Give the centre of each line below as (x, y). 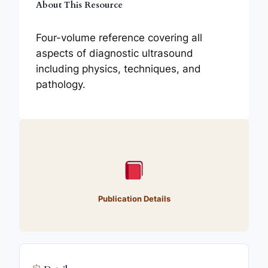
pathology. (61, 85)
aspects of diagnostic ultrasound (115, 54)
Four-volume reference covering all (119, 38)
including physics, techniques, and (118, 69)
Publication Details (134, 198)
